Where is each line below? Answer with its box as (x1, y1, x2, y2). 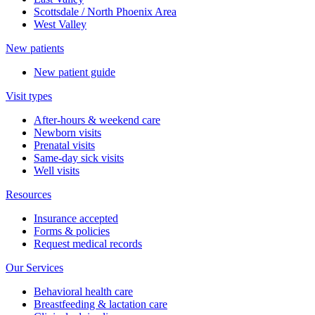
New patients (6, 41, 64, 54)
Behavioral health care (34, 285, 133, 297)
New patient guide (34, 65, 115, 78)
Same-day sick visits (34, 151, 124, 164)
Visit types (6, 89, 52, 102)
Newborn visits (34, 126, 101, 139)
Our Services (6, 261, 63, 274)
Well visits (34, 164, 79, 176)
